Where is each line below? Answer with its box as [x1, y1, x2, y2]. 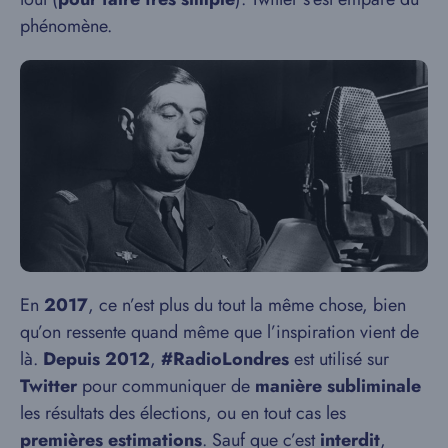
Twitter [20, 372, 77, 399]
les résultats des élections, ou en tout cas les [20, 399, 346, 426]
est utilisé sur [289, 345, 389, 372]
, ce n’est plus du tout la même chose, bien [88, 291, 406, 318]
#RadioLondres [161, 345, 289, 372]
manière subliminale [255, 372, 421, 399]
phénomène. [20, 13, 112, 40]
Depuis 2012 [43, 345, 150, 372]
